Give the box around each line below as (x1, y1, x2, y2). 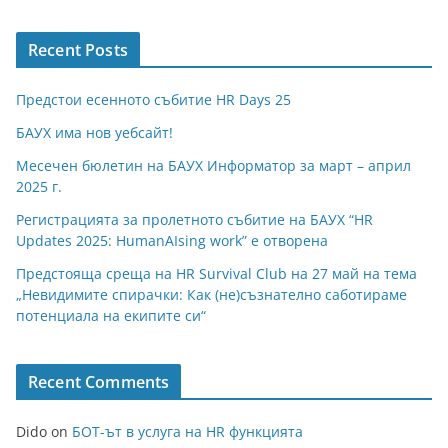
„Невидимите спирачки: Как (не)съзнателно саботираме (16, 285, 407, 305)
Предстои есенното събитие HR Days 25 (16, 90, 291, 110)
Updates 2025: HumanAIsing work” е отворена (16, 231, 328, 251)
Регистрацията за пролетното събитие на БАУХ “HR (16, 210, 373, 230)
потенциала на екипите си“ (16, 306, 206, 326)
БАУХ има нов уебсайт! (16, 123, 173, 143)
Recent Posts (28, 39, 128, 62)
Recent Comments (28, 371, 170, 394)
